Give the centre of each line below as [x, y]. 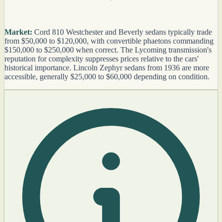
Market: [18, 32]
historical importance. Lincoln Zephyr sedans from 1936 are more [107, 67]
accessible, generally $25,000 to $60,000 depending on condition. [107, 76]
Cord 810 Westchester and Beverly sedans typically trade [122, 32]
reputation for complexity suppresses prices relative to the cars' [102, 58]
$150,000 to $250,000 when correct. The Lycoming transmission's [108, 50]
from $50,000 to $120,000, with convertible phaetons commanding [109, 41]
